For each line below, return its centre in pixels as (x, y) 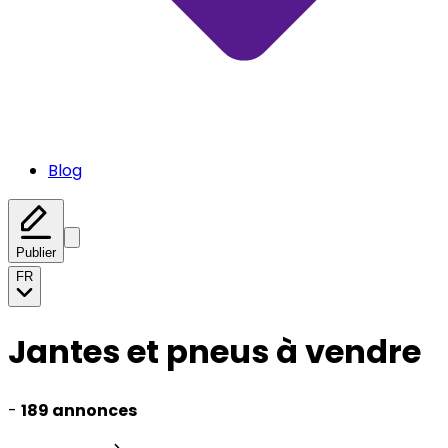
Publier (36, 252)
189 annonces (79, 410)
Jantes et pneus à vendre (214, 352)
